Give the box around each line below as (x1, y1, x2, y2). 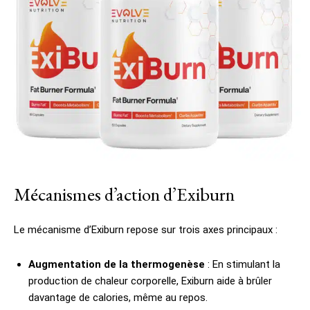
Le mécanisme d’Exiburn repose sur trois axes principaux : (14, 223, 277, 236)
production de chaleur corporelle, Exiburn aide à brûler (28, 274, 272, 287)
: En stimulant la (205, 257, 280, 271)
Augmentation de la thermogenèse (28, 257, 205, 271)
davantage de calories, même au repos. (28, 291, 208, 304)
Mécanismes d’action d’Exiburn (14, 181, 235, 206)
